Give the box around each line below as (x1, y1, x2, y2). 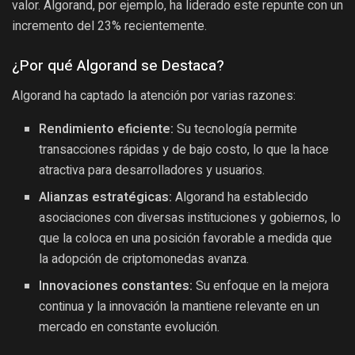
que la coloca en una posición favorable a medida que (39, 228, 333, 248)
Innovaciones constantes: (39, 276, 193, 296)
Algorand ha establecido (172, 187, 309, 207)
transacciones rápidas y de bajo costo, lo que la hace (39, 139, 330, 159)
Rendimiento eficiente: (39, 119, 174, 139)
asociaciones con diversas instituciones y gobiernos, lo (39, 208, 342, 227)
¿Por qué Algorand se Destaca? (12, 55, 224, 78)
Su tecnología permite (174, 119, 298, 139)
